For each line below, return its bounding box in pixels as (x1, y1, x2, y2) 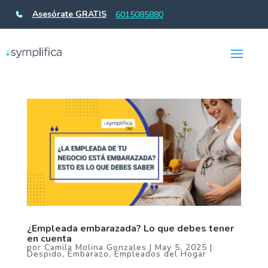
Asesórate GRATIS (32, 8, 106, 20)
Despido (26, 248, 62, 260)
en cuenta (26, 232, 72, 246)
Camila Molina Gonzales (44, 242, 147, 254)
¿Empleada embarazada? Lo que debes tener (26, 222, 234, 236)
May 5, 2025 (154, 242, 207, 254)
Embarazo (67, 248, 109, 260)
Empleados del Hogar (114, 248, 206, 260)
